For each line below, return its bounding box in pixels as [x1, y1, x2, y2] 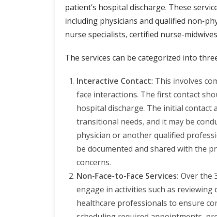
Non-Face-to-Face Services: [77, 170, 179, 181]
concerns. [77, 156, 111, 168]
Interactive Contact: [77, 75, 153, 86]
